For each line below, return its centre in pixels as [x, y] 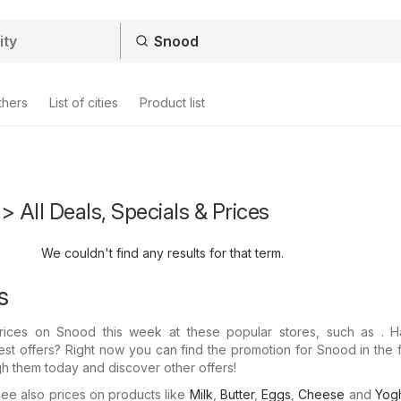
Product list [172, 102]
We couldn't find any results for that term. [162, 253]
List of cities [84, 102]
